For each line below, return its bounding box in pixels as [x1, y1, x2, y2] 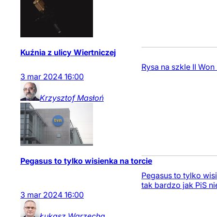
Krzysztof [40, 93, 75, 103]
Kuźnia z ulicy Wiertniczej [20, 47, 116, 57]
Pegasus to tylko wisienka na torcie [20, 156, 152, 166]
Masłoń [77, 93, 104, 103]
